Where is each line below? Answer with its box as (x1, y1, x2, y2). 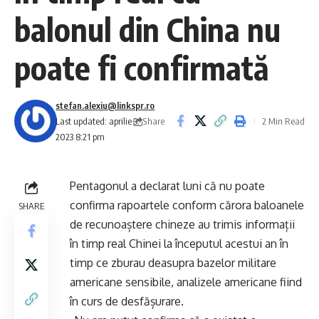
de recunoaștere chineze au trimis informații (70, 217, 295, 231)
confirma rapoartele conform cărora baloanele (70, 198, 304, 212)
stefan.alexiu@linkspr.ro (56, 100, 155, 111)
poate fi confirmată (14, 48, 276, 88)
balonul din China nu (14, 9, 281, 49)
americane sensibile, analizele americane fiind (70, 275, 302, 289)
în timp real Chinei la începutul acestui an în (70, 236, 288, 251)
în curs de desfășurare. (70, 294, 184, 308)
